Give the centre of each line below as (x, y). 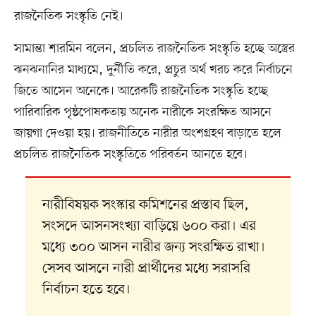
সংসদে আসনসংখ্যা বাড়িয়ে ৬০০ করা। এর (149, 226)
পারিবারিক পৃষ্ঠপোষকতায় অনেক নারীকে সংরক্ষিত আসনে (142, 112)
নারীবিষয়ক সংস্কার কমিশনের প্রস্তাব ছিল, (145, 205)
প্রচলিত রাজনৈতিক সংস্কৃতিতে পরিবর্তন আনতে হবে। (130, 154)
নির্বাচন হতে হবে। (86, 290)
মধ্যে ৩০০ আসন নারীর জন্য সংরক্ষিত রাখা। (153, 247)
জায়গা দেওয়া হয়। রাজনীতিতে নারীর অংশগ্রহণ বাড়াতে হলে (147, 133)
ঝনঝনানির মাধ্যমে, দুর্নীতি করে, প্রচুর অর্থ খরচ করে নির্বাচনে (153, 69)
